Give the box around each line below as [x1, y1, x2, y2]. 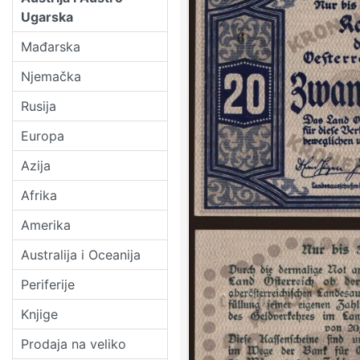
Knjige [21, 305, 58, 322]
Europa [21, 127, 64, 144]
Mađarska [21, 38, 80, 55]
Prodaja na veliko [21, 335, 126, 352]
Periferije [21, 276, 75, 292]
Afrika [21, 186, 57, 203]
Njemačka [21, 67, 81, 84]
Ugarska [21, 8, 73, 25]
